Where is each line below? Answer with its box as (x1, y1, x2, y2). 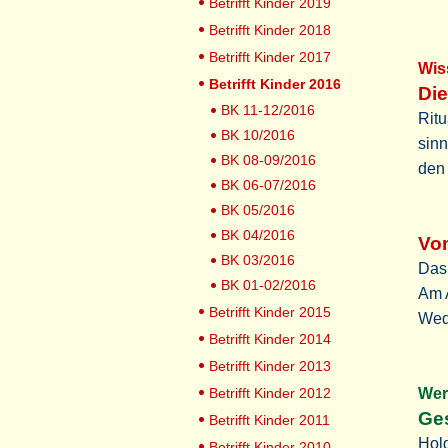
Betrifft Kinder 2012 (209, 385, 331, 401)
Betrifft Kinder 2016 (209, 76, 341, 92)
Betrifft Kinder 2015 (209, 304, 331, 320)
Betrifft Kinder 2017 (209, 49, 331, 65)
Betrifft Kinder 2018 (209, 22, 331, 38)
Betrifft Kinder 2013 (209, 358, 331, 374)
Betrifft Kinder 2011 (209, 412, 330, 428)
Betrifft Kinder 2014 (209, 331, 331, 347)
